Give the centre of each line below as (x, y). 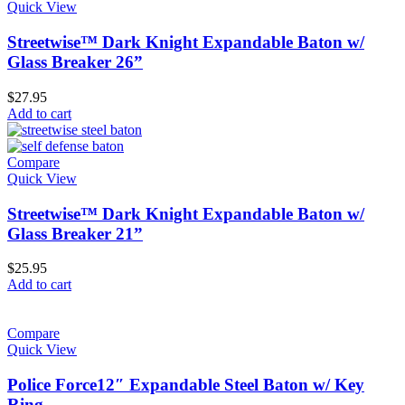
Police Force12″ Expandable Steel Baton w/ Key (186, 385)
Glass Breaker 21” (75, 233)
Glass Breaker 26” (75, 62)
